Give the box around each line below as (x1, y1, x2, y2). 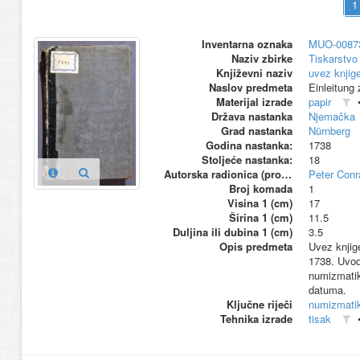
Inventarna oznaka (201, 36, 292, 52)
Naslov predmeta (208, 80, 292, 96)
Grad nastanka (220, 123, 292, 139)
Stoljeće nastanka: (201, 152, 292, 168)
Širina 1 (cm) (228, 210, 292, 226)
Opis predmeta (219, 239, 292, 255)
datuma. (308, 282, 346, 298)
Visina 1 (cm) (227, 195, 292, 211)
